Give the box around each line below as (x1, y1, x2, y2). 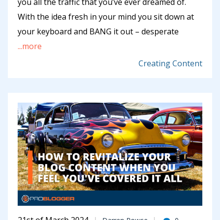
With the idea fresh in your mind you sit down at (18, 11, 194, 23)
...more (18, 41, 42, 52)
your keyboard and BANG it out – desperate (18, 26, 179, 37)
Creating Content (138, 58, 202, 69)
